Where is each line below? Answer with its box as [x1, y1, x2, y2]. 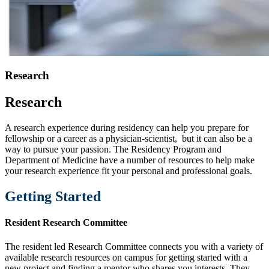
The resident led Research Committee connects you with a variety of [5, 241, 263, 252]
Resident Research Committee [5, 217, 127, 228]
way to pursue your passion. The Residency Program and [5, 144, 222, 155]
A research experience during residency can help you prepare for [5, 122, 249, 133]
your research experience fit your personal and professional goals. [5, 166, 252, 177]
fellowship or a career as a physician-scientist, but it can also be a [5, 133, 252, 144]
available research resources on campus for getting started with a [5, 252, 247, 262]
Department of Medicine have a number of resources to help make [5, 155, 255, 166]
